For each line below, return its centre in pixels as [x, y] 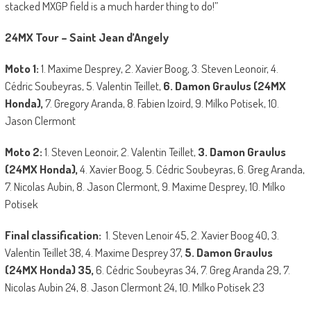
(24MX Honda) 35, [49, 269]
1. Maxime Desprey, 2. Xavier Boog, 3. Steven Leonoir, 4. [159, 68]
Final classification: [55, 235]
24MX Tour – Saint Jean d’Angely [87, 37]
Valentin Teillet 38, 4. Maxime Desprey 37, [94, 252]
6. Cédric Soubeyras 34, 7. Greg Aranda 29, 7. [192, 269]
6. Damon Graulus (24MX [224, 85]
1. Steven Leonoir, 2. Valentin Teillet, [121, 151]
